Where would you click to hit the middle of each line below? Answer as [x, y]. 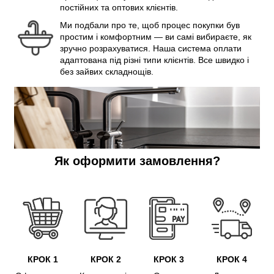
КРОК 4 [231, 260]
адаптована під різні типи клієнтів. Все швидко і [154, 60]
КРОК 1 [43, 260]
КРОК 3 [168, 260]
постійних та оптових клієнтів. [119, 8]
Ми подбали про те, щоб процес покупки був [150, 25]
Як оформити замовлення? [137, 161]
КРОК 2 [106, 260]
